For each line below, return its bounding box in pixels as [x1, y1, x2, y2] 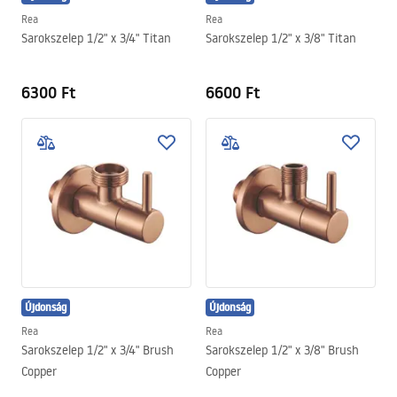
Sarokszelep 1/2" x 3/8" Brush [206, 342, 359, 358]
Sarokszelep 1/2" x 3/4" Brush [21, 342, 174, 358]
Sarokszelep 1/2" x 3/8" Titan [206, 30, 356, 46]
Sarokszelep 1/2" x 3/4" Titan [21, 30, 171, 46]
